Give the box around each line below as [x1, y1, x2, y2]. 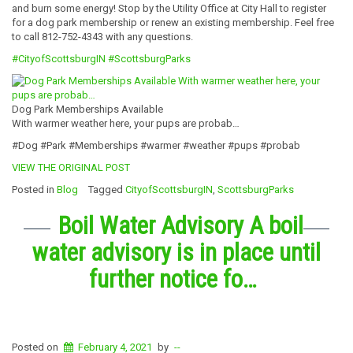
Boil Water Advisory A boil [58, 211, 303, 241]
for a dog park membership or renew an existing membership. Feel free [12, 17, 334, 29]
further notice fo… [88, 265, 257, 295]
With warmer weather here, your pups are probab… [12, 117, 240, 130]
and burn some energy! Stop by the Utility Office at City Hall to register [12, 2, 326, 15]
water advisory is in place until [32, 238, 321, 268]
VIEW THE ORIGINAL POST [12, 162, 130, 174]
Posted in [12, 184, 57, 196]
